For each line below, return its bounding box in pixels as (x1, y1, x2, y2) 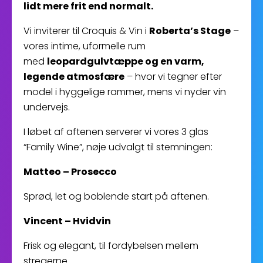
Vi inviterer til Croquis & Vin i (23, 24, 149, 38)
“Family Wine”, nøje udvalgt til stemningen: (23, 140, 213, 154)
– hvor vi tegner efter (124, 70, 222, 83)
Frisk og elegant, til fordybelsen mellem (23, 239, 198, 252)
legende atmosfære (23, 70, 124, 83)
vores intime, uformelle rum (23, 39, 146, 53)
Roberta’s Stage (149, 24, 231, 38)
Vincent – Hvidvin (23, 214, 111, 228)
